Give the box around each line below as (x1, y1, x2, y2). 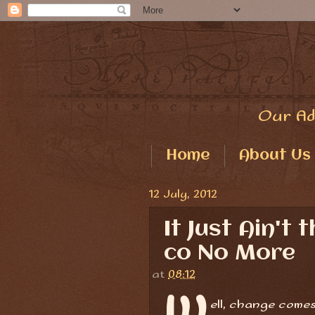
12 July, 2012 (149, 187, 217, 201)
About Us (239, 148, 311, 163)
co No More (164, 241, 295, 265)
